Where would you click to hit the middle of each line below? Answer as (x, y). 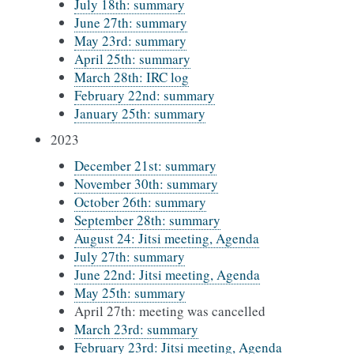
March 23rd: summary (136, 329)
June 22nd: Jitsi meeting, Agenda (167, 275)
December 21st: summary (145, 166)
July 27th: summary (130, 256)
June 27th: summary (131, 23)
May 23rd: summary (130, 41)
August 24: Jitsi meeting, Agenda (167, 238)
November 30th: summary (146, 184)
